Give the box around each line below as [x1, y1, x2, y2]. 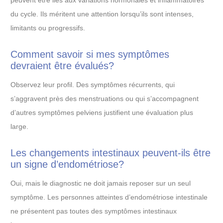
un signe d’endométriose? [10, 158, 124, 170]
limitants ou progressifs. [10, 24, 85, 32]
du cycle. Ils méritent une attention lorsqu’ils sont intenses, [10, 10, 194, 18]
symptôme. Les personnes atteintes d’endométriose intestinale [10, 193, 208, 201]
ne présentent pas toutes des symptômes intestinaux [10, 207, 177, 215]
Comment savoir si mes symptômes [10, 49, 169, 60]
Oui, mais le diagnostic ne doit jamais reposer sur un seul [10, 179, 191, 187]
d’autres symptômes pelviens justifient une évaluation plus [10, 108, 193, 116]
